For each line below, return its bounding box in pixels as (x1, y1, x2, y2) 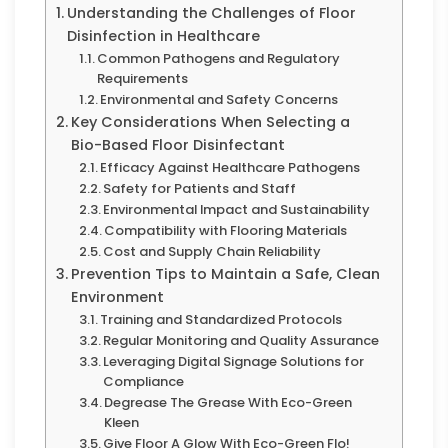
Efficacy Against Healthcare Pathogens (100, 158, 361, 177)
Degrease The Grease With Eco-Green (104, 393, 353, 412)
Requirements (97, 69, 189, 88)
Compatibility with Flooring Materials (104, 221, 348, 240)
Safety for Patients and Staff (103, 179, 297, 198)
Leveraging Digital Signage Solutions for (103, 352, 365, 371)
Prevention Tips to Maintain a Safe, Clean (70, 264, 380, 284)
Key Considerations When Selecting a (70, 112, 350, 132)
